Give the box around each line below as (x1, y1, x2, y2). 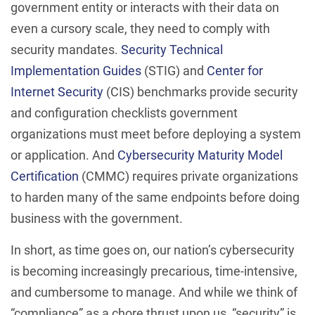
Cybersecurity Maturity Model (117, 148, 283, 162)
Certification (11, 169, 79, 184)
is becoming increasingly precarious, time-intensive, (11, 264, 297, 278)
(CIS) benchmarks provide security (103, 84, 298, 99)
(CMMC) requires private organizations (79, 169, 298, 184)
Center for (207, 63, 263, 78)
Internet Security (11, 84, 103, 99)
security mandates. (11, 42, 121, 57)
